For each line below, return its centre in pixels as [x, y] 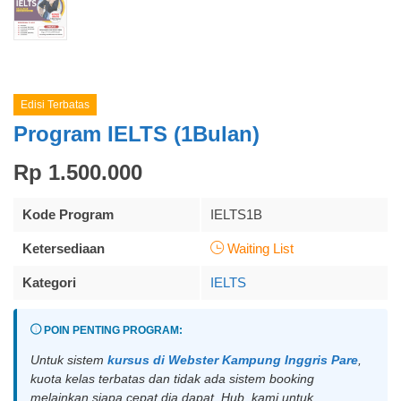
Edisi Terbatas [55, 105]
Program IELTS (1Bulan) [137, 134]
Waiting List [259, 249]
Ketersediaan [64, 249]
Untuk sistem [69, 360]
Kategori [49, 283]
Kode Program [68, 215]
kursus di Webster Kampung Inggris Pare [233, 360]
